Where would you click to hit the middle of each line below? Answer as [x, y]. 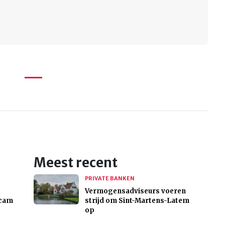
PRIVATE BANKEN [109, 179]
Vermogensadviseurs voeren [135, 191]
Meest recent [75, 163]
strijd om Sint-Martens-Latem [137, 201]
